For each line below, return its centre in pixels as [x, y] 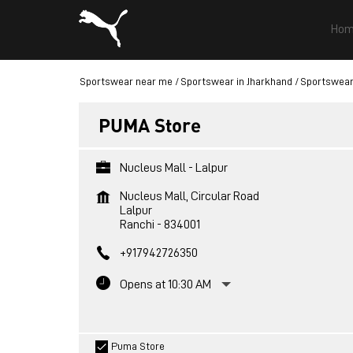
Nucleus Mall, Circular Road [189, 196]
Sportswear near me [126, 81]
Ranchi [137, 225]
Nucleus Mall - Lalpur [173, 168]
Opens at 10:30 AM [165, 284]
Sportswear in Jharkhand [236, 81]
